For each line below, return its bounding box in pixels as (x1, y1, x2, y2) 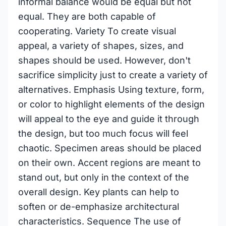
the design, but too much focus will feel (18, 128, 188, 139)
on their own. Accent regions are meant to (18, 157, 201, 168)
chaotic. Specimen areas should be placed (18, 143, 201, 153)
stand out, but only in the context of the (18, 172, 189, 183)
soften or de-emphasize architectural (18, 201, 179, 212)
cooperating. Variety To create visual (18, 26, 176, 36)
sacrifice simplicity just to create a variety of (18, 70, 208, 80)
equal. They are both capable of (18, 11, 156, 22)
